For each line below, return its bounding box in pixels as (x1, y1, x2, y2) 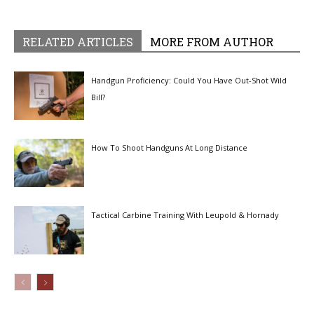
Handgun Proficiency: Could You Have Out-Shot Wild (91, 75, 287, 86)
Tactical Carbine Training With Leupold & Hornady (91, 210, 279, 221)
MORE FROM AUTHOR (150, 34, 273, 50)
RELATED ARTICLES (22, 34, 133, 50)
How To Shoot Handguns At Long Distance (91, 142, 247, 153)
